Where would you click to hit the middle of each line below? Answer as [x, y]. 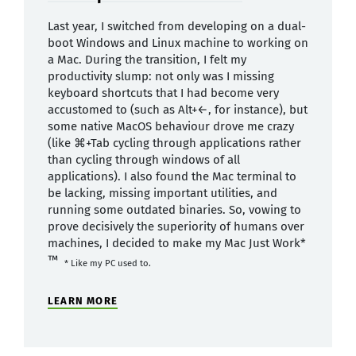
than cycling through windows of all [144, 159]
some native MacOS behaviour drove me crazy [171, 126]
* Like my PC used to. [108, 263]
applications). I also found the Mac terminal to [172, 176]
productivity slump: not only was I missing [161, 76]
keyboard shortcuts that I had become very [163, 93]
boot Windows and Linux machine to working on [178, 43]
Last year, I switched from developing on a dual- [177, 26]
